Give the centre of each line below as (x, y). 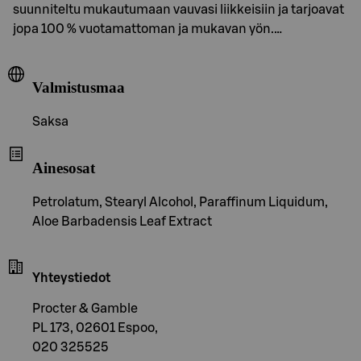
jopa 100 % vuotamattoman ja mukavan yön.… (147, 29)
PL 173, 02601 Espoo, (95, 328)
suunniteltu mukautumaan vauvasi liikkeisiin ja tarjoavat (178, 9)
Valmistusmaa (79, 88)
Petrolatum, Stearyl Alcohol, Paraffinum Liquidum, (180, 202)
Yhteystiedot (71, 278)
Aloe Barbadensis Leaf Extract (122, 221)
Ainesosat (64, 168)
